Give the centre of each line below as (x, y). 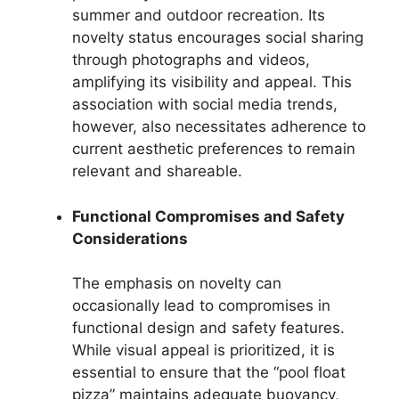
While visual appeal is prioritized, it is (204, 350)
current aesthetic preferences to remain (214, 149)
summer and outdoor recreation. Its (199, 15)
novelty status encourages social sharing (218, 37)
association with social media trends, (205, 104)
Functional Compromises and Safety (208, 216)
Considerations (130, 238)
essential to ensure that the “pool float (209, 372)
